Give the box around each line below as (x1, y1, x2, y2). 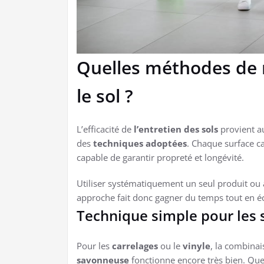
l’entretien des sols (134, 123, 218, 136)
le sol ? (77, 84, 133, 108)
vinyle (183, 240, 210, 252)
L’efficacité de (77, 123, 134, 136)
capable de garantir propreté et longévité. (77, 151, 244, 164)
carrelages (112, 240, 158, 252)
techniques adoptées (93, 137, 187, 150)
